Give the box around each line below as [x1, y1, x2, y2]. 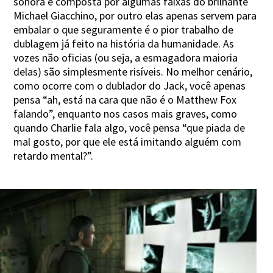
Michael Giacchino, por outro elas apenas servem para [13, 8, 257, 23]
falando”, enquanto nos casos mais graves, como [13, 106, 238, 121]
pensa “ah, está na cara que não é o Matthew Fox [13, 92, 237, 107]
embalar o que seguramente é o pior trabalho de [13, 22, 234, 37]
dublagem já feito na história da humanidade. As [13, 36, 235, 51]
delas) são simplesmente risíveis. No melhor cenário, [13, 64, 253, 79]
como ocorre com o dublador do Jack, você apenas [13, 78, 246, 93]
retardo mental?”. [13, 148, 94, 163]
